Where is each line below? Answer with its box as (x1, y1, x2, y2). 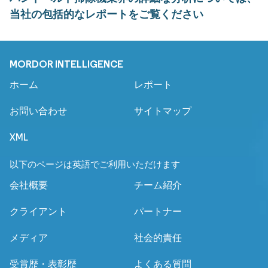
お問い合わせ (10, 105, 67, 117)
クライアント (10, 206, 67, 218)
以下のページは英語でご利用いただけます (10, 159, 180, 170)
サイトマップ (134, 105, 191, 117)
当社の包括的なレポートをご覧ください (10, 7, 203, 22)
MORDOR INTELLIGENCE (10, 58, 123, 71)
